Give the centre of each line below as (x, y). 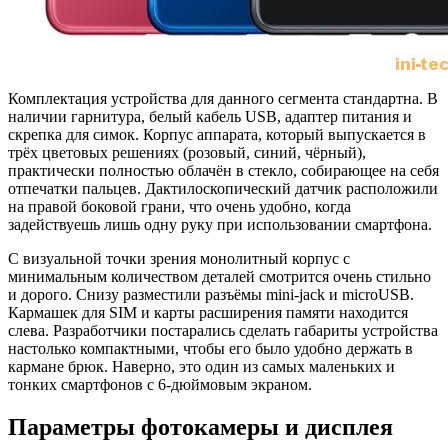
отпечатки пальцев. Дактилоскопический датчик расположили (223, 188)
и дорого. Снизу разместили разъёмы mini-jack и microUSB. (211, 294)
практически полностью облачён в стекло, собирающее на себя (223, 170)
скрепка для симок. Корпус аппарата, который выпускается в (217, 134)
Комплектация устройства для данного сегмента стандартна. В (223, 98)
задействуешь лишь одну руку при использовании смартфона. (220, 224)
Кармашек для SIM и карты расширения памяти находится (208, 312)
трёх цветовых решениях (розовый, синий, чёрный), (187, 152)
